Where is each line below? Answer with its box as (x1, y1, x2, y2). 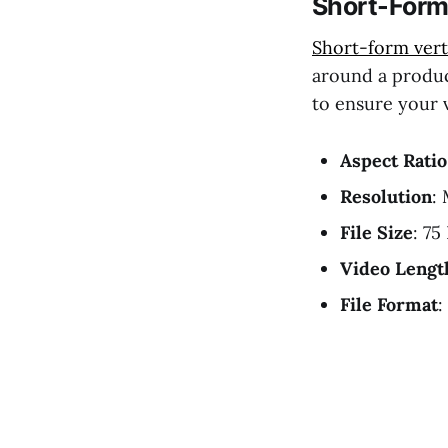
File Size (340, 220, 413, 244)
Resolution (340, 184, 432, 208)
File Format (340, 292, 438, 316)
